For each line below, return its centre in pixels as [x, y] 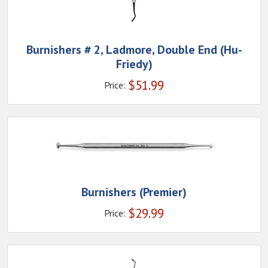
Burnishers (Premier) [134, 192]
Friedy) [134, 64]
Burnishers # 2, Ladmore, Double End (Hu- [134, 50]
